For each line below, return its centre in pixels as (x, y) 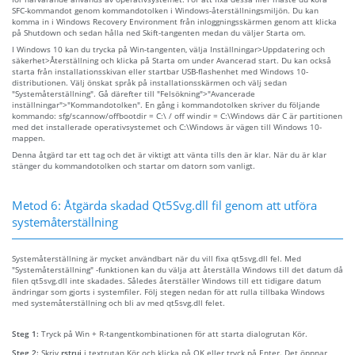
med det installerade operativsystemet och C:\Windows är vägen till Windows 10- (167, 126)
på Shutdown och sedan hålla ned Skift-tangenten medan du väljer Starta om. (159, 32)
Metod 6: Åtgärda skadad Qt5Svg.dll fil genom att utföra (164, 205)
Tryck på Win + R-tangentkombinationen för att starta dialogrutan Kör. (174, 333)
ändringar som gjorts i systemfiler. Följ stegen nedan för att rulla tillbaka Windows (168, 291)
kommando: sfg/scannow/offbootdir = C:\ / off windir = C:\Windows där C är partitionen (177, 115)
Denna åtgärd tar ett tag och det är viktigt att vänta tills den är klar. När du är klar (169, 154)
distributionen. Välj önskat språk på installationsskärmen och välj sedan (149, 82)
